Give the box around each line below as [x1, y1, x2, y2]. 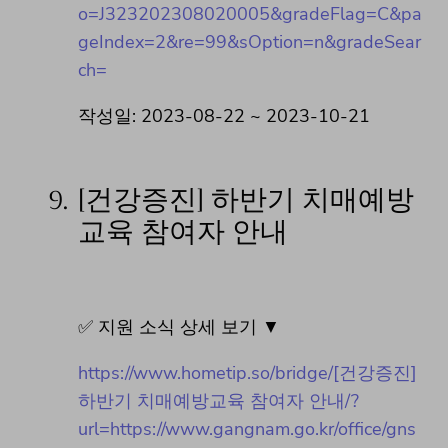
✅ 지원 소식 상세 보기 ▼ [78, 314, 280, 339]
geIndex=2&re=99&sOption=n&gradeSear [78, 29, 421, 54]
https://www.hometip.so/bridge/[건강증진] [78, 360, 417, 385]
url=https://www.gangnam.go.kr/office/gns [78, 416, 416, 441]
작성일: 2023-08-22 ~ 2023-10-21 [78, 103, 370, 128]
